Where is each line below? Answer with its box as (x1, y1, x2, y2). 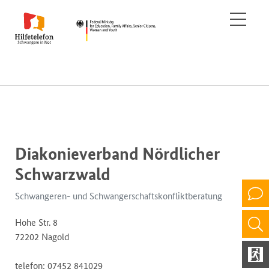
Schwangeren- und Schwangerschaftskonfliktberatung (15, 190, 222, 202)
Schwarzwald (15, 164, 110, 185)
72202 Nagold (15, 231, 69, 243)
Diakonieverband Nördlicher (15, 144, 220, 165)
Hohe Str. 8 (15, 217, 58, 229)
